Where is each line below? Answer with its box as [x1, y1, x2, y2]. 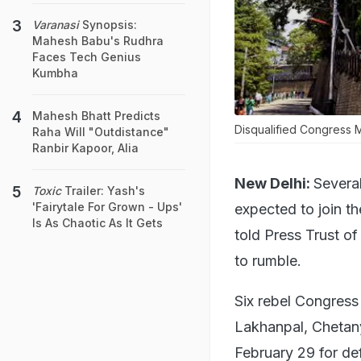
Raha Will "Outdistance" [32, 125, 169, 139]
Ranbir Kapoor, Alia [32, 141, 139, 155]
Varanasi [32, 18, 79, 31]
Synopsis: [79, 18, 137, 31]
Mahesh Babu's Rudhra [32, 34, 164, 48]
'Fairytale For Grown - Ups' [32, 200, 182, 214]
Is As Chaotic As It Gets [32, 216, 163, 230]
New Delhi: [234, 174, 310, 192]
